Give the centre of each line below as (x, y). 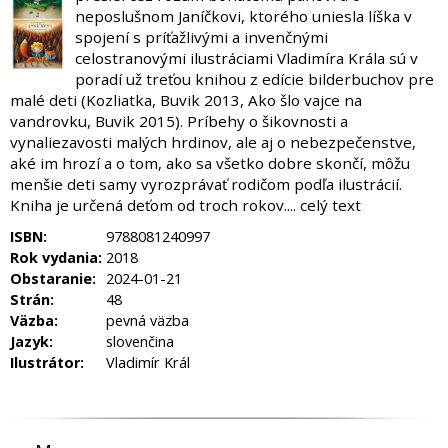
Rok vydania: (56, 257)
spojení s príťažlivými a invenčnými (201, 37)
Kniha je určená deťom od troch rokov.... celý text (185, 205)
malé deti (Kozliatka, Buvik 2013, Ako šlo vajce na (186, 100)
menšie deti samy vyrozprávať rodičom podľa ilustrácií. (206, 184)
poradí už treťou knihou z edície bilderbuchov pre (254, 79)
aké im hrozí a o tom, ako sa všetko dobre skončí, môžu (210, 163)
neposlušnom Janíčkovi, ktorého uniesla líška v (243, 16)
